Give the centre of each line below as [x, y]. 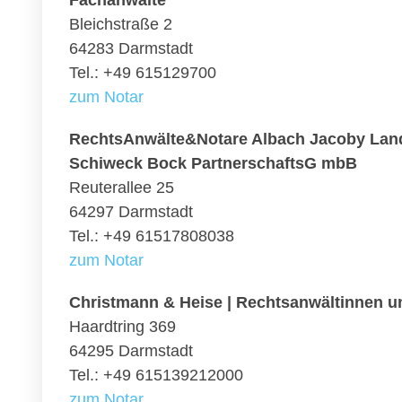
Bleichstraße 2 [121, 24]
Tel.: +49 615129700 [143, 73]
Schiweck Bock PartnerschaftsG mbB [213, 163]
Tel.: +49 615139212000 [156, 375]
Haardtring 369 [122, 327]
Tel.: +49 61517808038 [152, 236]
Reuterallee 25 [122, 188]
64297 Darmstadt [131, 212]
